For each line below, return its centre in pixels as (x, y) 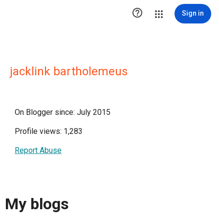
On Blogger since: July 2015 (63, 112)
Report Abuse (38, 150)
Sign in (193, 13)
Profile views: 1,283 (49, 131)
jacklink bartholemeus (69, 71)
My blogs (37, 204)
